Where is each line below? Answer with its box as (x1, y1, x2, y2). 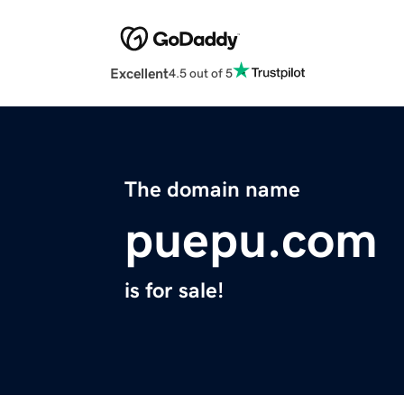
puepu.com (124, 215, 378, 266)
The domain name (124, 179, 300, 201)
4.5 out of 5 (169, 66, 233, 79)
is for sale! (124, 280, 224, 302)
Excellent (110, 66, 169, 81)
